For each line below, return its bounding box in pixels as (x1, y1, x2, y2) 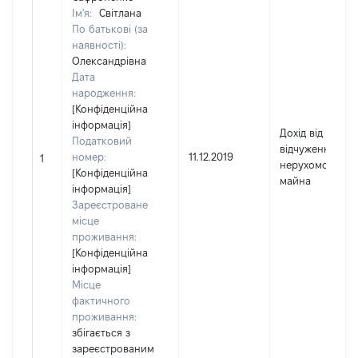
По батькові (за (72, 23, 148, 34)
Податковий (72, 135, 132, 146)
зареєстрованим (72, 343, 154, 354)
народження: (72, 87, 136, 98)
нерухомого (280, 159, 339, 170)
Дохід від (280, 127, 323, 138)
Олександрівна (72, 55, 146, 66)
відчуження (280, 143, 336, 154)
